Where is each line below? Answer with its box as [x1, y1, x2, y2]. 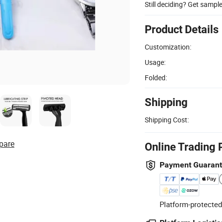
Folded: [145, 72, 167, 82]
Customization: [145, 42, 191, 52]
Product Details [145, 23, 219, 36]
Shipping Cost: [145, 114, 189, 124]
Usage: [145, 57, 166, 67]
